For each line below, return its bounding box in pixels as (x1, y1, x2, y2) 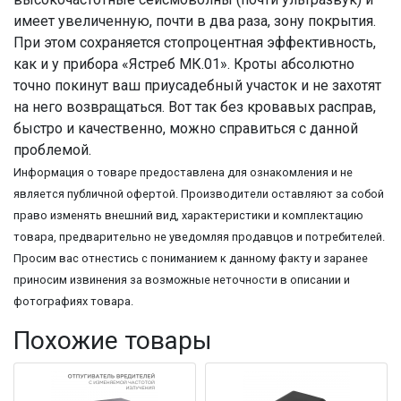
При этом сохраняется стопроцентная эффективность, (13, 33, 376, 51)
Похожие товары (13, 325, 212, 355)
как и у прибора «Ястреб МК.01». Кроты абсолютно (13, 55, 354, 73)
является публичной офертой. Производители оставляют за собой (13, 186, 384, 200)
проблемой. (13, 141, 91, 158)
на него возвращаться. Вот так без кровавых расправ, (13, 98, 376, 115)
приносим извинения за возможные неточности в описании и (13, 272, 350, 286)
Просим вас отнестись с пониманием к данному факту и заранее (13, 251, 368, 265)
